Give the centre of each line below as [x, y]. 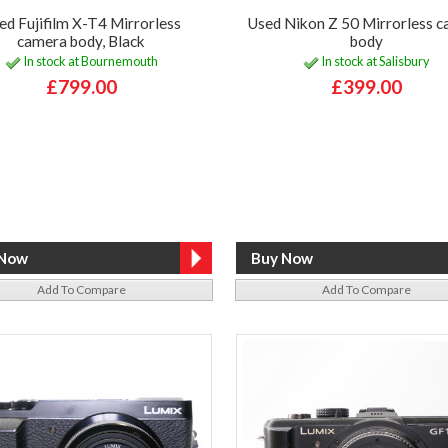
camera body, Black [81, 40]
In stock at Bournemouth [89, 61]
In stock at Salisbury [374, 61]
